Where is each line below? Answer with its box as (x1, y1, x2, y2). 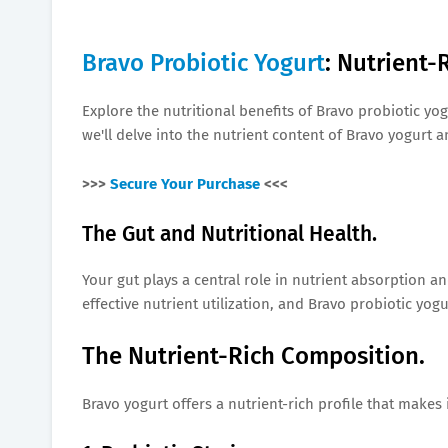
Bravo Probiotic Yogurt (82, 48, 325, 77)
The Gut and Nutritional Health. (82, 220, 377, 247)
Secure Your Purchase (110, 174, 260, 193)
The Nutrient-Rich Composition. (82, 341, 425, 370)
